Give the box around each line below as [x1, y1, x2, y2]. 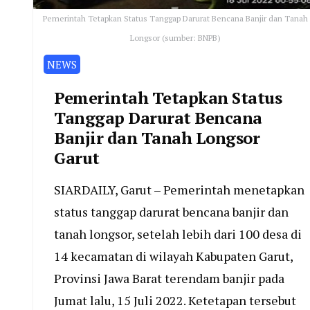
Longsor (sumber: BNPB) [129, 32, 221, 43]
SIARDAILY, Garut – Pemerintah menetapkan [54, 181, 304, 198]
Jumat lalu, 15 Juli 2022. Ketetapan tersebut [54, 291, 296, 309]
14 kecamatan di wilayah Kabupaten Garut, [54, 247, 293, 264]
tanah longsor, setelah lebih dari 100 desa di [54, 225, 302, 242]
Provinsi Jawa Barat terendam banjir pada [54, 269, 284, 286]
